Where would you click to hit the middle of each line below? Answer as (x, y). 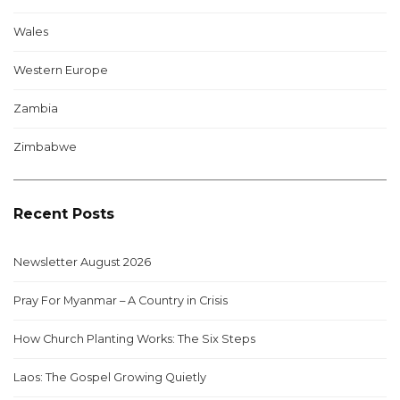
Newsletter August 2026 (82, 262)
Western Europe (61, 70)
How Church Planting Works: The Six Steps (134, 339)
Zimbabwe (45, 147)
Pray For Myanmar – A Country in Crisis (121, 300)
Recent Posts (64, 214)
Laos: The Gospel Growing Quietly (110, 377)
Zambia (36, 108)
